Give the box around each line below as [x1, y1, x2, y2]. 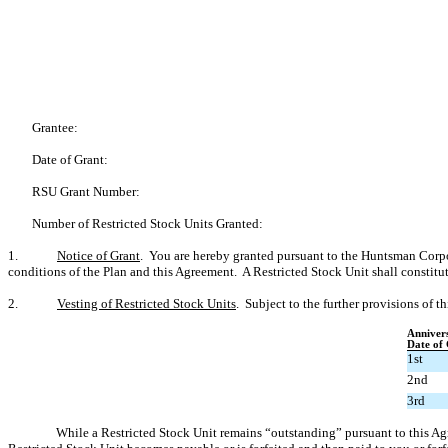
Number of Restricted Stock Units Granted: [32, 216, 263, 231]
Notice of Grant [57, 248, 140, 263]
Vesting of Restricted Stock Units [57, 296, 236, 311]
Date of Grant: [32, 152, 108, 167]
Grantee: [32, 120, 78, 135]
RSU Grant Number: [32, 184, 140, 199]
